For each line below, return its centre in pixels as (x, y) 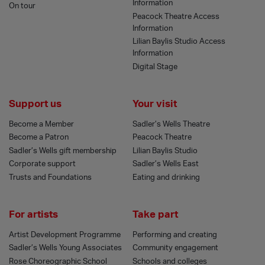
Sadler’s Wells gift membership (63, 151)
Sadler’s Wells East (166, 164)
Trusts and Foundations (50, 177)
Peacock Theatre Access (176, 16)
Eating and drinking (166, 177)
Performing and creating (175, 235)
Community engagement (175, 248)
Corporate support (42, 164)
